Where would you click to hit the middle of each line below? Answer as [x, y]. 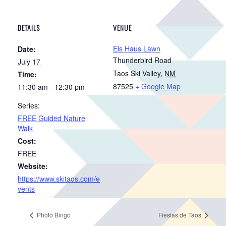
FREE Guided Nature [51, 118]
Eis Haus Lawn [137, 48]
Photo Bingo [53, 215]
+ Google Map [158, 86]
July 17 [29, 62]
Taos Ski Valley [137, 73]
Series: [29, 105]
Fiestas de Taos [181, 215]
